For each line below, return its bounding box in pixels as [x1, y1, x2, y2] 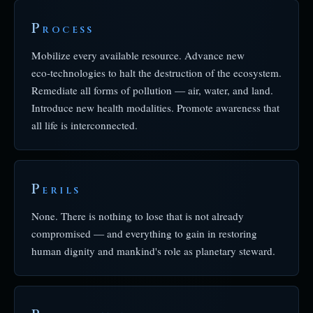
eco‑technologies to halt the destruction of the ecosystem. [31, 66, 282, 80]
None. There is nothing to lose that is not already [31, 209, 244, 223]
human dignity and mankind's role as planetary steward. [31, 244, 275, 258]
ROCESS [42, 24, 94, 36]
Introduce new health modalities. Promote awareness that [31, 101, 279, 115]
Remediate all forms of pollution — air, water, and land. [31, 83, 273, 97]
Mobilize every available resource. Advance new [31, 48, 245, 62]
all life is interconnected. [31, 118, 138, 132]
